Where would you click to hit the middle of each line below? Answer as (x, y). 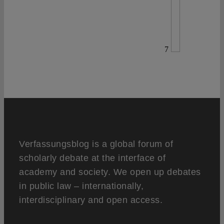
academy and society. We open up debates (110, 172)
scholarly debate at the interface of (92, 158)
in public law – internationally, (81, 186)
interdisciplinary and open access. (91, 200)
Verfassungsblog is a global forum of (96, 144)
